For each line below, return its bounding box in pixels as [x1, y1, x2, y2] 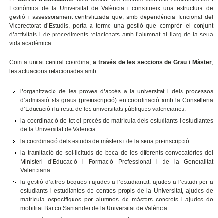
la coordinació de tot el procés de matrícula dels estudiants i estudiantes [20, 117, 214, 125]
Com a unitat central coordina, [9, 59, 93, 66]
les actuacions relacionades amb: [9, 68, 98, 75]
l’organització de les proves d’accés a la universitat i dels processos [20, 88, 214, 95]
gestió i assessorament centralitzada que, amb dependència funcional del [9, 14, 214, 21]
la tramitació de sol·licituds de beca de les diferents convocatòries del [20, 149, 214, 157]
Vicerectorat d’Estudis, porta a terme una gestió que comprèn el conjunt [9, 22, 214, 30]
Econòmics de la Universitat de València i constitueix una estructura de [9, 5, 214, 12]
